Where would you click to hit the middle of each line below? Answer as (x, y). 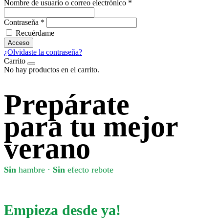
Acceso (19, 43)
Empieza (33, 210)
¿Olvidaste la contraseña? (43, 52)
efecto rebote (89, 170)
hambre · (34, 170)
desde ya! (91, 210)
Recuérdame (35, 33)
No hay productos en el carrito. (52, 70)
